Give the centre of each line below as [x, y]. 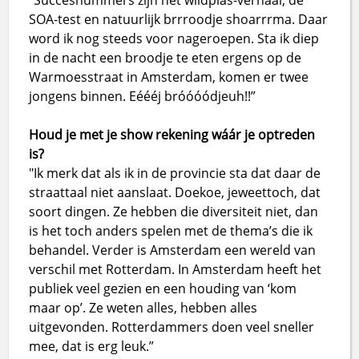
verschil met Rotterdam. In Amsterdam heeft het [175, 270]
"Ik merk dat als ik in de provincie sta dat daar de [175, 173]
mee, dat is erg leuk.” [92, 347]
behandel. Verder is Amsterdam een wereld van [173, 250]
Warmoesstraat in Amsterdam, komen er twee [169, 77]
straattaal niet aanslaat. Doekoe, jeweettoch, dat [175, 193]
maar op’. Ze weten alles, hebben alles [143, 308]
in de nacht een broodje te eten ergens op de [165, 58]
